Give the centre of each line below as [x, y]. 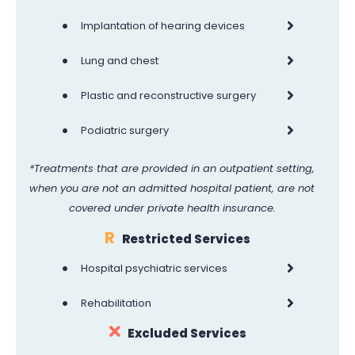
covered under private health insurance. [172, 208]
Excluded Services [187, 333]
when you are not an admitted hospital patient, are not [172, 188]
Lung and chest [120, 60]
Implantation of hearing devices [163, 25]
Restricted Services [186, 239]
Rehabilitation [116, 303]
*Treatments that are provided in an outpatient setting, [172, 168]
